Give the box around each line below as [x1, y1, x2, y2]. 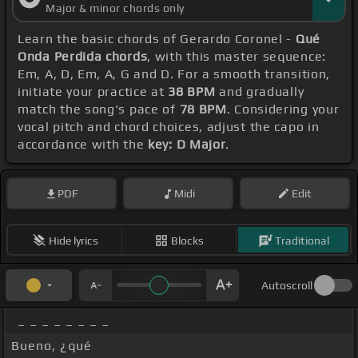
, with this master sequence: [147, 49, 326, 65]
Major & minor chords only [46, 2, 185, 15]
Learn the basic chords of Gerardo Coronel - [18, 31, 296, 47]
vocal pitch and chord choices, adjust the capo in [18, 119, 320, 135]
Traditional [274, 233, 329, 247]
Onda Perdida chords [18, 49, 148, 65]
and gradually [215, 84, 304, 100]
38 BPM [168, 84, 216, 100]
